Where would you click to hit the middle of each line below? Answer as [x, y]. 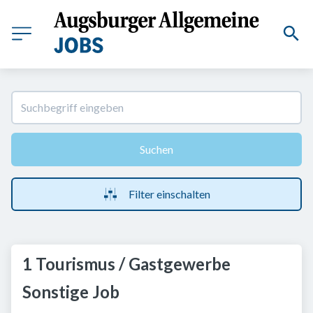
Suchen [156, 149]
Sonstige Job [71, 292]
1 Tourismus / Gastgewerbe [126, 264]
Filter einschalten [169, 194]
